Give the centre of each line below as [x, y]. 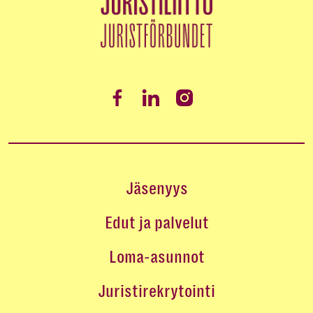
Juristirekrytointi [156, 291]
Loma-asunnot [156, 257]
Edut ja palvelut [156, 223]
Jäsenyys [156, 188]
